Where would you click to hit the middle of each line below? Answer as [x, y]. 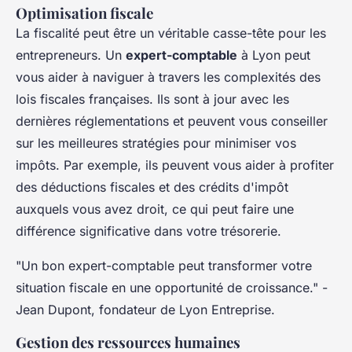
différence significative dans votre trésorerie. [148, 231]
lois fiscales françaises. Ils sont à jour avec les [152, 99]
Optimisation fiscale [84, 13]
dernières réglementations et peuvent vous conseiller [172, 121]
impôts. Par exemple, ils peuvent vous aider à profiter [175, 165]
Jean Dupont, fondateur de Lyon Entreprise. [145, 309]
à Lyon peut [274, 55]
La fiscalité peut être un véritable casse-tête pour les [171, 33]
